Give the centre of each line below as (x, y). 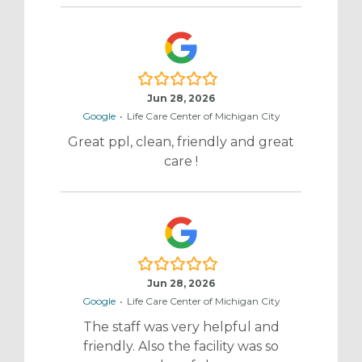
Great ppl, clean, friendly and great (181, 142)
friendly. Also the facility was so (181, 347)
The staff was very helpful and (181, 327)
